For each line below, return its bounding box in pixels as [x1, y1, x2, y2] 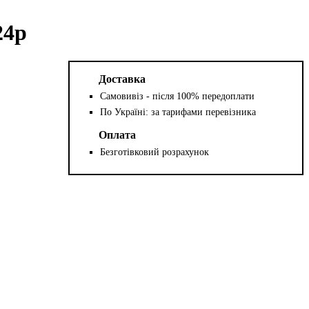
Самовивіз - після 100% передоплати [100, 90, 255, 101]
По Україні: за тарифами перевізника [100, 106, 257, 117]
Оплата [99, 128, 137, 141]
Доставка [99, 72, 146, 85]
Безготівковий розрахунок [100, 146, 210, 157]
